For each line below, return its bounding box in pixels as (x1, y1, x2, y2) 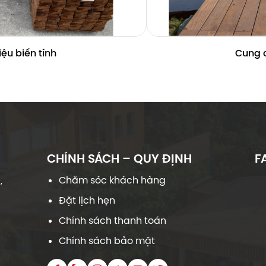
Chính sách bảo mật (59, 234, 155, 247)
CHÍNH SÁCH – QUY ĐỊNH (47, 150, 192, 166)
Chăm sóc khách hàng (59, 173, 166, 186)
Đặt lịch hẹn (59, 194, 115, 207)
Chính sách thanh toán (59, 214, 166, 227)
